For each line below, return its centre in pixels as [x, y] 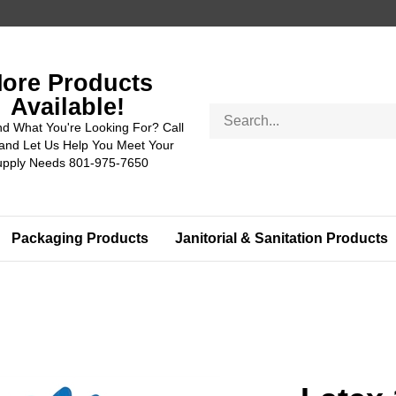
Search [229, 111]
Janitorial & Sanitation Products [281, 238]
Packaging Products [80, 238]
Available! [68, 107]
